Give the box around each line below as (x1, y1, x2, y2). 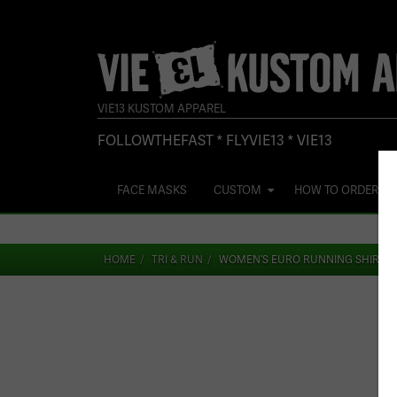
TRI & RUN (152, 252, 203, 268)
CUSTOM (214, 181, 261, 198)
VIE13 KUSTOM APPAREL (97, 99, 226, 116)
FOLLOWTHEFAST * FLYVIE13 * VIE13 (97, 128, 332, 150)
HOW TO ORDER (294, 181, 378, 198)
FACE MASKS (117, 181, 187, 198)
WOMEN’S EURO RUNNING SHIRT (219, 252, 385, 268)
